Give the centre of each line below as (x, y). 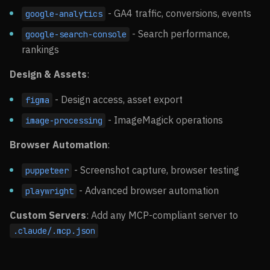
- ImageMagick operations (165, 120)
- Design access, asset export (118, 99)
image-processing (64, 121)
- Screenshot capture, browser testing (156, 170)
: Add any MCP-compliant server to (162, 215)
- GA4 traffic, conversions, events (179, 13)
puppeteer (47, 171)
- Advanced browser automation (148, 190)
